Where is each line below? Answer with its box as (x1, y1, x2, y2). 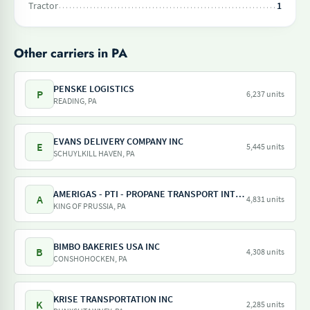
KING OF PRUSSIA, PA (53, 201, 126, 211)
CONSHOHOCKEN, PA (53, 253, 127, 264)
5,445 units (246, 141, 284, 152)
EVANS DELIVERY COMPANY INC (53, 135, 183, 147)
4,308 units (246, 246, 284, 257)
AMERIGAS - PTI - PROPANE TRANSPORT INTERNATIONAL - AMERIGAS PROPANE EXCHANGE (235, 188, 244, 200)
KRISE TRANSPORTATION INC (53, 293, 173, 305)
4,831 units (246, 194, 284, 204)
